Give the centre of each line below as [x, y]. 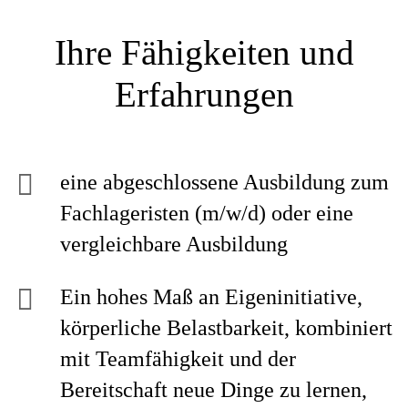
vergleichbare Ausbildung [177, 244]
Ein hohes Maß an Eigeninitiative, [211, 297]
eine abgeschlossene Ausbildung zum [224, 182]
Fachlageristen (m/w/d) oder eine [207, 213]
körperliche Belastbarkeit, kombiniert [226, 328]
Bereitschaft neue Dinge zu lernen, [214, 390]
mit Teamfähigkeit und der [178, 359]
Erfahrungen [204, 94]
